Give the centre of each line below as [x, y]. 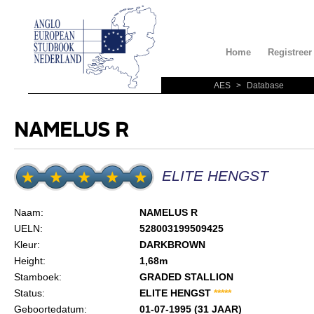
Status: [29, 293]
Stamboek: [37, 277]
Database [264, 86]
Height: [29, 260]
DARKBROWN [172, 244]
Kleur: [27, 244]
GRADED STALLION [186, 277]
